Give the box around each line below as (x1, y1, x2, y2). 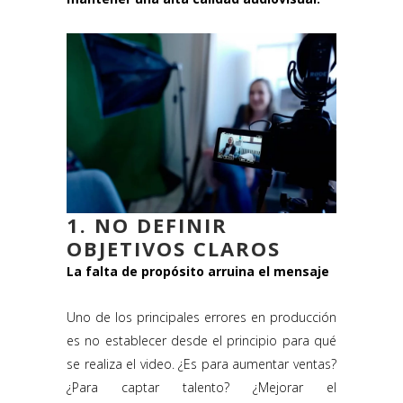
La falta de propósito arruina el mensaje (67, 263, 329, 281)
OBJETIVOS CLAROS (67, 235, 281, 263)
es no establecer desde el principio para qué (67, 332, 336, 350)
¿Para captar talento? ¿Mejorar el (67, 379, 336, 397)
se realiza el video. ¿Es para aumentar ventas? (67, 355, 336, 373)
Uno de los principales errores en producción (67, 309, 336, 327)
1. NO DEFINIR (67, 211, 228, 239)
